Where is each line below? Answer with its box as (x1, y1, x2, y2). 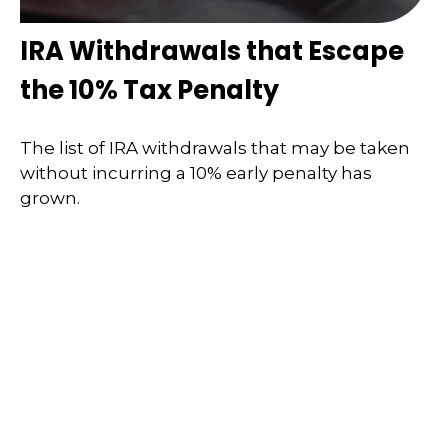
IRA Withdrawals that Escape (20, 33, 404, 70)
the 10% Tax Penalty (20, 72, 279, 109)
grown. (20, 187, 80, 208)
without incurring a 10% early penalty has (20, 162, 372, 183)
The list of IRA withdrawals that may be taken (20, 137, 410, 158)
